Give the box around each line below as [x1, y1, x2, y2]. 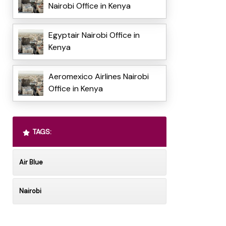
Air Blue [19, 158, 43, 167]
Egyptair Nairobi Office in [48, 30, 140, 41]
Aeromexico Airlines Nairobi [48, 71, 149, 82]
